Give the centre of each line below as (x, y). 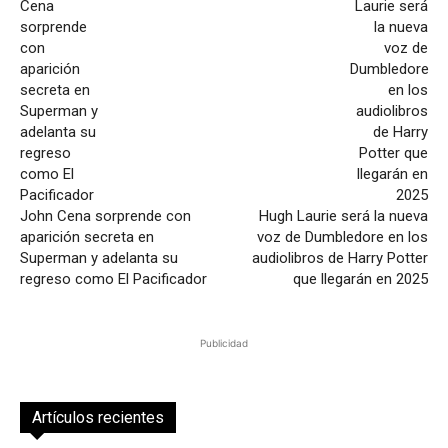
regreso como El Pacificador (113, 279)
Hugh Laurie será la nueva (343, 216)
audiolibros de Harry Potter (339, 258)
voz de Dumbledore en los (342, 237)
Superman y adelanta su (99, 258)
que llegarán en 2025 (360, 279)
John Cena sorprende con (105, 216)
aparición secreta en (87, 237)
